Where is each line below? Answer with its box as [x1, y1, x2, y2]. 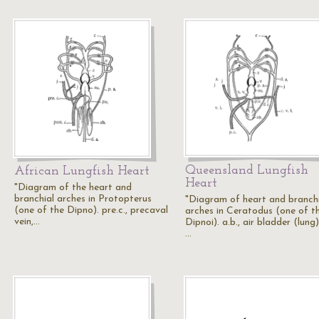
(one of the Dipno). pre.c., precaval [14, 205, 168, 216]
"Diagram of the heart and [14, 182, 132, 193]
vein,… [14, 216, 40, 227]
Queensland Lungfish [185, 164, 308, 177]
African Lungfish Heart [14, 164, 150, 178]
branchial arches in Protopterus [14, 194, 152, 204]
